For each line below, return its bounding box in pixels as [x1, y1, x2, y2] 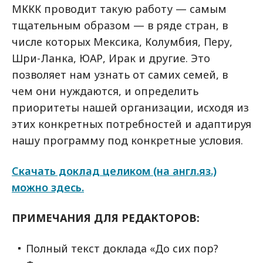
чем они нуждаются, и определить [12, 84, 198, 98]
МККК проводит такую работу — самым [12, 2, 227, 16]
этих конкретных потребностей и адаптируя [12, 117, 251, 131]
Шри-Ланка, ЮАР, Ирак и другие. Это [12, 51, 210, 65]
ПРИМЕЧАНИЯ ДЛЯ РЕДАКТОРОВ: [12, 211, 200, 225]
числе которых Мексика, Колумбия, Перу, [12, 35, 232, 49]
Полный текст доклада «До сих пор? [26, 241, 218, 255]
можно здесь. [12, 180, 84, 194]
